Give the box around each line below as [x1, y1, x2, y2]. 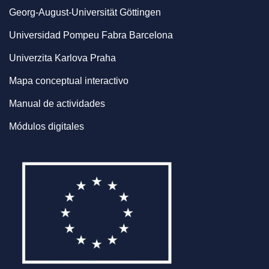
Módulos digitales [9, 121, 84, 131]
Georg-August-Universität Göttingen [9, 7, 161, 17]
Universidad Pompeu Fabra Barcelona [9, 30, 173, 40]
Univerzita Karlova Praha [9, 53, 116, 63]
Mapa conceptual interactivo [9, 76, 128, 86]
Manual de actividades [9, 98, 105, 109]
